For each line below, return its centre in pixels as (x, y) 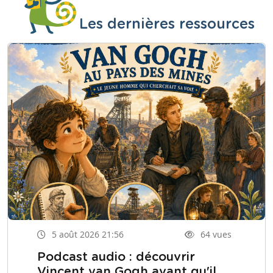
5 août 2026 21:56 (88, 234)
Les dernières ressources (167, 24)
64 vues (216, 234)
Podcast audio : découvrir (116, 257)
